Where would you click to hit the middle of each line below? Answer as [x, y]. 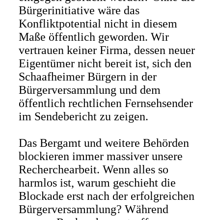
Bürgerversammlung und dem [89, 90]
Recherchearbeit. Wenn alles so [93, 169]
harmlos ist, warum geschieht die [97, 183]
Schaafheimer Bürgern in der [87, 77]
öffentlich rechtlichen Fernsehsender [106, 103]
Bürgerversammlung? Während [93, 209]
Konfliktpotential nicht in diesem [98, 24]
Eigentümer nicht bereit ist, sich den [105, 63]
